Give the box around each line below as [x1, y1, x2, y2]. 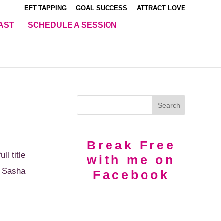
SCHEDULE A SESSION [28, 21, 117, 30]
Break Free [86, 138, 176, 152]
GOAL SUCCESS [76, 4, 127, 12]
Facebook [92, 168, 170, 182]
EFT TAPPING [24, 4, 67, 12]
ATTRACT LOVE [137, 4, 185, 12]
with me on [87, 153, 176, 167]
